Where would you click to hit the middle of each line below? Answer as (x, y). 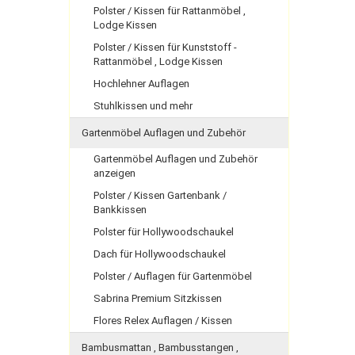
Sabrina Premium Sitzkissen (158, 298)
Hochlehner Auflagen (141, 84)
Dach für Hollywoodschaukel (160, 254)
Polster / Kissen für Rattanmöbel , (170, 11)
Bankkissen (120, 210)
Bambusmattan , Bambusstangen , (160, 347)
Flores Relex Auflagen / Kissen (163, 321)
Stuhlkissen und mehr (143, 106)
